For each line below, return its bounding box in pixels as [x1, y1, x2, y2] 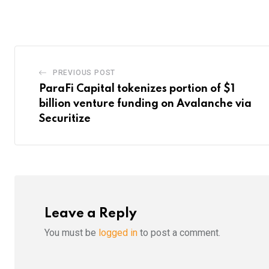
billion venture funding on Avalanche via [39, 98, 252, 110]
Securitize [39, 113, 91, 125]
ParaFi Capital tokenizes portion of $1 [39, 83, 235, 95]
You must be [44, 227, 98, 239]
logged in [98, 227, 138, 239]
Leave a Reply [44, 207, 137, 221]
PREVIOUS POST [52, 68, 116, 77]
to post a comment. [138, 227, 220, 239]
